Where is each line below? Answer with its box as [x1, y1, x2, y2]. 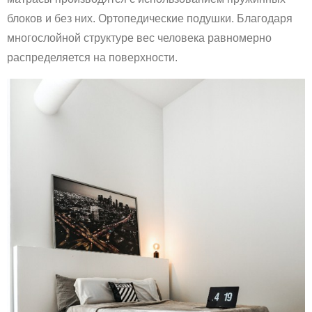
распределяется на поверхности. [7, 51, 178, 63]
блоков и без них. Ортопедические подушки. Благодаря [7, 12, 292, 24]
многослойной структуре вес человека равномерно [7, 31, 272, 44]
